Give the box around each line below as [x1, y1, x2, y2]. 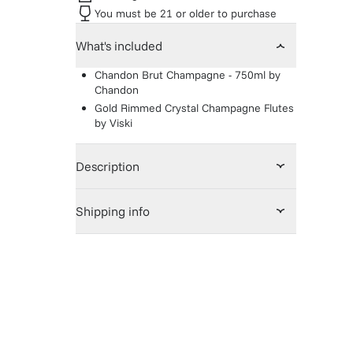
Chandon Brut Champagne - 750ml [95, 68, 266, 82]
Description [76, 158, 139, 174]
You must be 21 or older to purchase [95, 6, 277, 20]
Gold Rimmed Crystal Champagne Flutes [95, 101, 294, 115]
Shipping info [76, 203, 150, 219]
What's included [76, 38, 162, 54]
